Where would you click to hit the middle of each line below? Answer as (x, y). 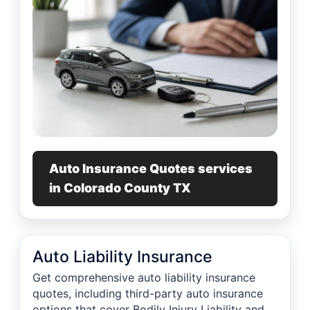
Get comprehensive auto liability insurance (144, 278)
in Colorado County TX (120, 188)
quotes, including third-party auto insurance (148, 294)
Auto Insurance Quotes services (151, 169)
